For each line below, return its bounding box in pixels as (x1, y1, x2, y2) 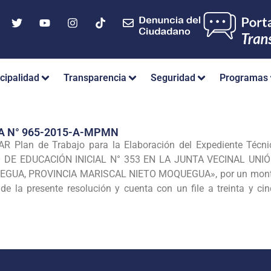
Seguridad (151, 72, 195, 84)
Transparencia (64, 72, 126, 84)
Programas (220, 72, 268, 84)
